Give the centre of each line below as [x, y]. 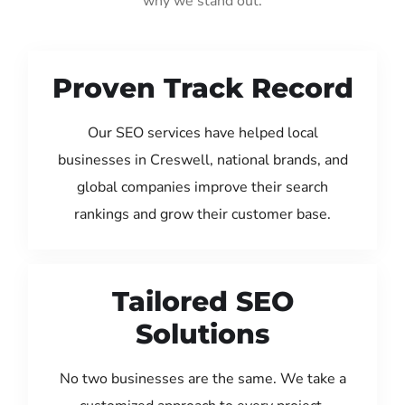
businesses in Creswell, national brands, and [202, 160]
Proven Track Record [202, 88]
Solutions [202, 334]
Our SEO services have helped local [202, 132]
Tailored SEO [202, 301]
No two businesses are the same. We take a [202, 378]
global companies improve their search [202, 187]
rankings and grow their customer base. [202, 214]
